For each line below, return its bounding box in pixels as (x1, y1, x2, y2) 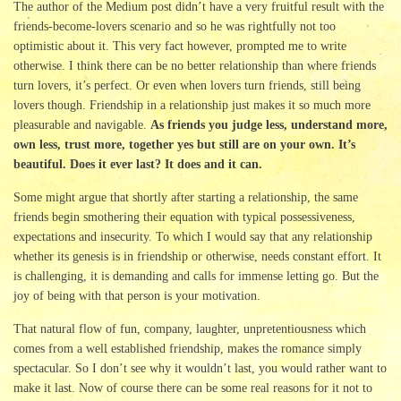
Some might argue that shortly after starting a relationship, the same (13, 191, 358, 205)
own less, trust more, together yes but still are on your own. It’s (13, 138, 355, 152)
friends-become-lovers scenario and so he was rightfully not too (13, 20, 336, 34)
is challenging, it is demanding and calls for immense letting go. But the (13, 269, 379, 284)
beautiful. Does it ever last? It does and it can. (13, 158, 262, 172)
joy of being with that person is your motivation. (13, 289, 260, 303)
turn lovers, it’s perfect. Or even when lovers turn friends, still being (13, 79, 361, 93)
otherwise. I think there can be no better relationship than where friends (13, 59, 376, 73)
